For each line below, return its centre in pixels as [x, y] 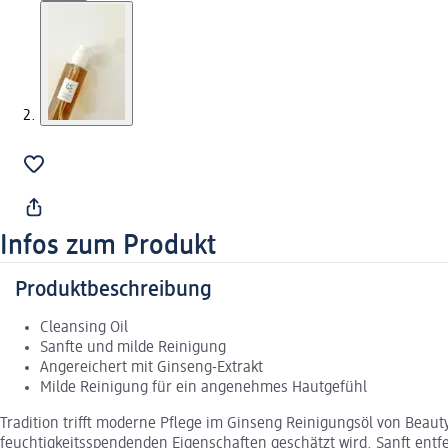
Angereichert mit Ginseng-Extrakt [151, 367]
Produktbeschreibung [113, 289]
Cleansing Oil [84, 327]
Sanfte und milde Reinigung [133, 347]
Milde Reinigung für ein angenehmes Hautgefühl [203, 387]
